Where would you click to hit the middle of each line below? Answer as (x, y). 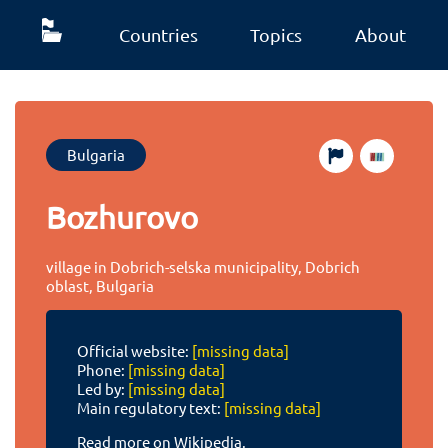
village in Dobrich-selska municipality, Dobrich (203, 266)
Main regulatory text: (150, 408)
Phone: (102, 370)
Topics (276, 34)
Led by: (102, 389)
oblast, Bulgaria (100, 285)
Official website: (134, 351)
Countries (158, 34)
